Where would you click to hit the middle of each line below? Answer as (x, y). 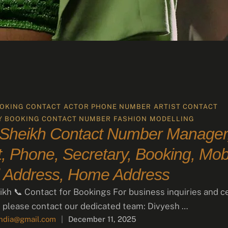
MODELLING (172, 119)
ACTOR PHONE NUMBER (108, 107)
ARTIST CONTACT (186, 107)
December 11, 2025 (103, 219)
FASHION (131, 119)
